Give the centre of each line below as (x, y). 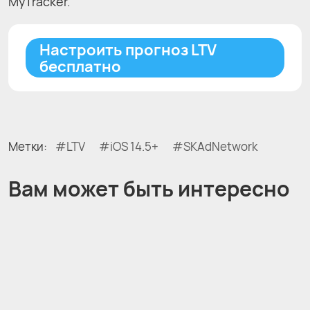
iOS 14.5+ (134, 146)
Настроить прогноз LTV (128, 49)
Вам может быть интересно (149, 188)
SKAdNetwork (220, 146)
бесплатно (80, 66)
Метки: (28, 146)
